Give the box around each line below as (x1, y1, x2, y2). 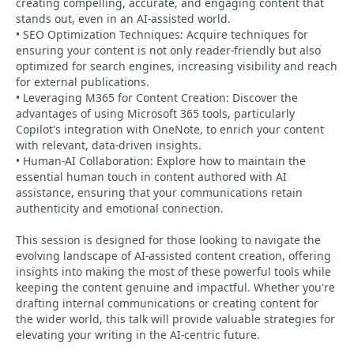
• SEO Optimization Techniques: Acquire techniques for (16, 27, 308, 42)
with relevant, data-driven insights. (16, 137, 201, 153)
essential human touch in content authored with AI (16, 169, 287, 184)
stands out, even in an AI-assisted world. (16, 11, 231, 26)
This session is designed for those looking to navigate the (16, 232, 321, 247)
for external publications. (16, 74, 149, 89)
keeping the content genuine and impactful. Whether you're (16, 280, 335, 295)
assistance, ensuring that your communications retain (16, 185, 303, 200)
